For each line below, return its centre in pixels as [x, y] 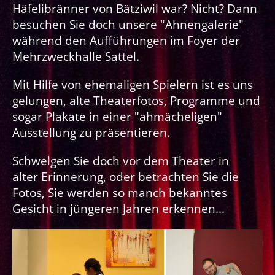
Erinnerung [72, 176]
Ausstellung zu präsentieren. [91, 132]
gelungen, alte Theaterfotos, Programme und [136, 100]
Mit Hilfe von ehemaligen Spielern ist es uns [133, 84]
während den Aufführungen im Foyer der [126, 40]
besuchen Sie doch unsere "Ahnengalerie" [128, 24]
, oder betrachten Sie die [171, 176]
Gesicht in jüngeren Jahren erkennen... [118, 208]
